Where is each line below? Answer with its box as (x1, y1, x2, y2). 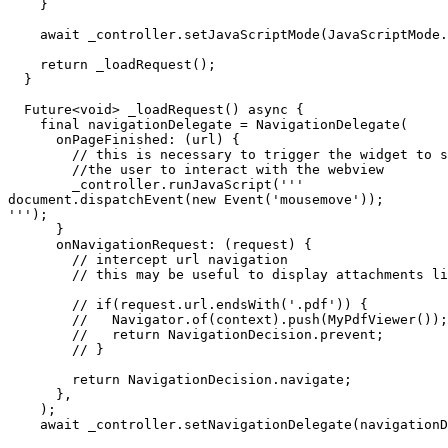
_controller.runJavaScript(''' (8, 177, 72, 192)
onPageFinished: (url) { (8, 132, 56, 147)
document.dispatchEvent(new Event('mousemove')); (8, 192, 384, 207)
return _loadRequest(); (8, 57, 40, 72)
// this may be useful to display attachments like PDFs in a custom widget (8, 267, 72, 282)
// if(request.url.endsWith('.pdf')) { (8, 297, 72, 312)
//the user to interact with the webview (8, 162, 72, 177)
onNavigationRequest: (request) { (8, 237, 56, 252)
